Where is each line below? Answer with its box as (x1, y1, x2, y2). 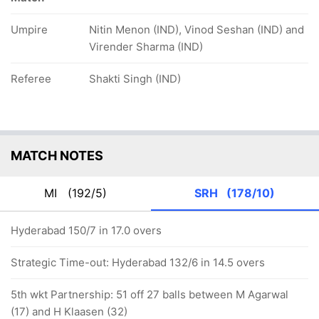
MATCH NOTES (11, 147, 103, 163)
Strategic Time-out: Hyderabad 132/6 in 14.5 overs (11, 255, 265, 269)
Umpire (11, 22, 48, 36)
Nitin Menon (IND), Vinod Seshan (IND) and (89, 22, 304, 36)
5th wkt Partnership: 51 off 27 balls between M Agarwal (11, 287, 288, 301)
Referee (11, 71, 51, 85)
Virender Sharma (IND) (89, 39, 203, 53)
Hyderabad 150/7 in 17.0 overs (11, 223, 162, 237)
